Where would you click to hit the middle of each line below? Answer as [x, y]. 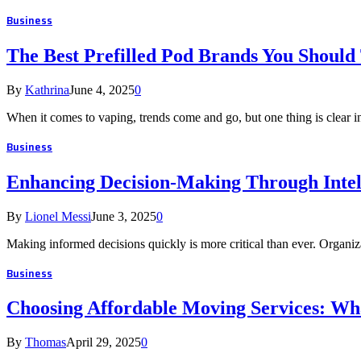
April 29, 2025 [104, 342]
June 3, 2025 [124, 216]
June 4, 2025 [102, 89]
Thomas [46, 342]
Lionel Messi [58, 216]
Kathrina [47, 89]
